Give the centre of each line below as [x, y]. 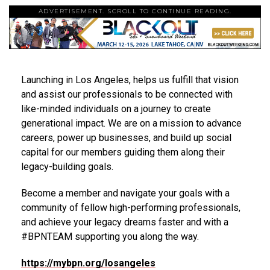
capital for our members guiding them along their [123, 152]
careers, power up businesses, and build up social [126, 137]
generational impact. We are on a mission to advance [131, 123]
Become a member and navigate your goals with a [125, 193]
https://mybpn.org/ [63, 263]
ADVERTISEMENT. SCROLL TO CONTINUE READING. [135, 11]
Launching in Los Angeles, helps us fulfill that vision [130, 80]
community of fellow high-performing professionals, [131, 207]
